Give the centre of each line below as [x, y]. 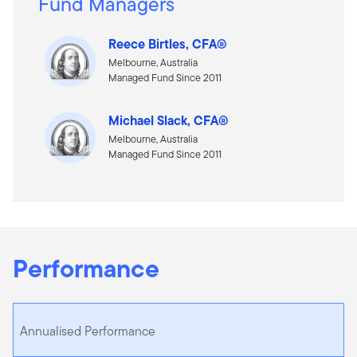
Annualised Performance [88, 331]
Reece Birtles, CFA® [168, 43]
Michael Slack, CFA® [169, 120]
